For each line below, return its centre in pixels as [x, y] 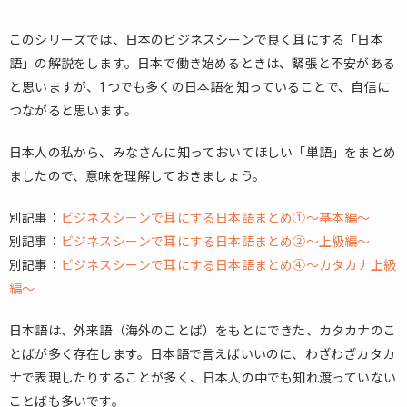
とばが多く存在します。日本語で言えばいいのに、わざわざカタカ [202, 354]
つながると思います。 [73, 111]
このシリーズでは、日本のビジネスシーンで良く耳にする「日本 [196, 40]
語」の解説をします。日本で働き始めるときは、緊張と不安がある [202, 64]
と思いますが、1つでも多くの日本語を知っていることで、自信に [199, 87]
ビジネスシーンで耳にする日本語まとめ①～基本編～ [215, 218]
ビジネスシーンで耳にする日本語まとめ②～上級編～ [215, 242]
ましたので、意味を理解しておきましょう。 [137, 176]
